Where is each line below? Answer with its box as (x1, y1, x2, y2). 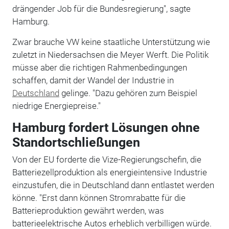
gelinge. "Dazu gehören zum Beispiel (59, 87, 197, 98)
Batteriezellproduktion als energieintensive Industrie (12, 167, 207, 177)
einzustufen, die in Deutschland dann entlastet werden (12, 179, 214, 190)
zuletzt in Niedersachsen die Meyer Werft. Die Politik (12, 49, 209, 60)
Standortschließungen (12, 134, 140, 150)
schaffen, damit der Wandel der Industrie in (12, 75, 174, 85)
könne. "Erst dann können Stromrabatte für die (12, 192, 186, 203)
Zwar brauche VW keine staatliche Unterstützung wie (12, 36, 210, 47)
